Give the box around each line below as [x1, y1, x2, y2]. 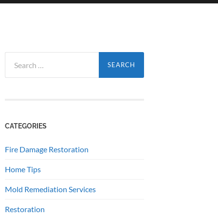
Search [4, 52, 27, 61]
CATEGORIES [5, 121, 47, 130]
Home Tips [5, 164, 41, 174]
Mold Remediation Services [5, 184, 96, 194]
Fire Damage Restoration [5, 144, 89, 154]
